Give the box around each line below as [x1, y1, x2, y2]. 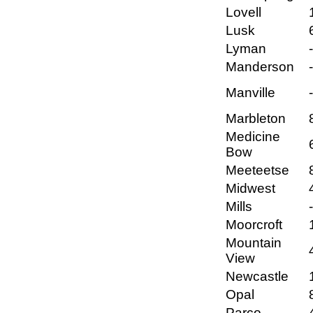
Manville [226, 85, 275, 101]
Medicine [226, 129, 280, 145]
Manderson [226, 59, 294, 75]
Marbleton [226, 111, 286, 126]
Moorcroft [226, 217, 282, 233]
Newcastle [226, 269, 289, 284]
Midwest [226, 181, 275, 196]
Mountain [226, 235, 282, 251]
